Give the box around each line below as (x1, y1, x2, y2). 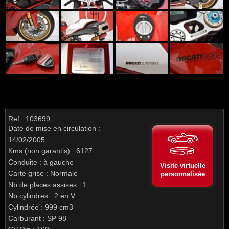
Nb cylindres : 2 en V (8, 192, 75, 200)
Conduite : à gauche (8, 158, 74, 166)
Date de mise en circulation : (8, 124, 100, 132)
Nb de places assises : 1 (8, 180, 87, 189)
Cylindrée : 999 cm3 (8, 203, 73, 211)
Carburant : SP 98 (8, 214, 66, 222)
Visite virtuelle (159, 162, 205, 170)
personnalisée (160, 170, 205, 178)
